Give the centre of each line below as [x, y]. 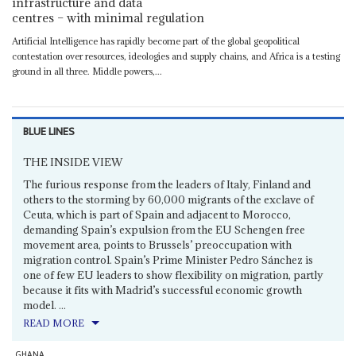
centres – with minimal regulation [108, 18]
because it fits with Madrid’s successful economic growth [163, 290]
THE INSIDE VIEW [73, 162]
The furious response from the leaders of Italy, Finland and [167, 184]
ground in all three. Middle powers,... [87, 72]
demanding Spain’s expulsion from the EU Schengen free [164, 229]
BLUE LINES [49, 132]
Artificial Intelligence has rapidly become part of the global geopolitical [155, 41]
